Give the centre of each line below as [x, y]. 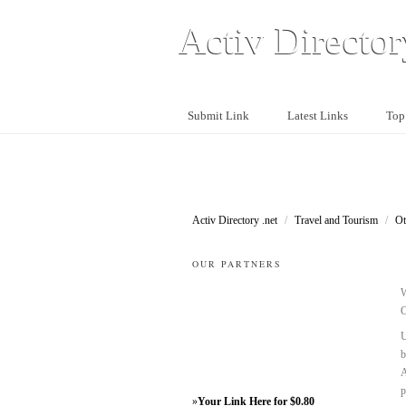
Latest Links [318, 116]
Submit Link [218, 116]
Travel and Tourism [338, 220]
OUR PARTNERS [237, 264]
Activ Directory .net [236, 220]
